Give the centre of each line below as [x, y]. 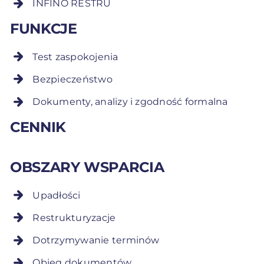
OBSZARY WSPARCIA [87, 167]
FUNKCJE [44, 28]
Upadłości [57, 195]
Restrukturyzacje [74, 217]
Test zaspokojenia [75, 57]
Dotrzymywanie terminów [96, 240]
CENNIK [38, 127]
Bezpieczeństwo [72, 79]
